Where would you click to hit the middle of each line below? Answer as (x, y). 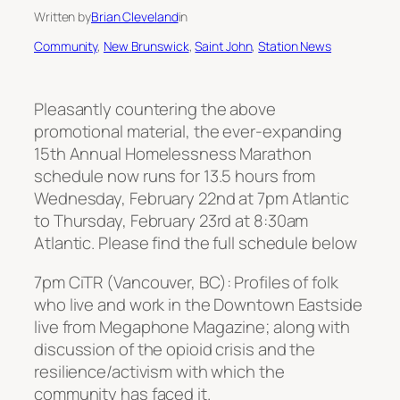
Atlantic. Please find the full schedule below (196, 243)
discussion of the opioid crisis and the (175, 349)
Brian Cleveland (135, 16)
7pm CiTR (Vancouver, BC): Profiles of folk (186, 282)
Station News (295, 46)
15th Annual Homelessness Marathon (173, 154)
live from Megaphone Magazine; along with (192, 326)
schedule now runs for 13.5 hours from (175, 176)
